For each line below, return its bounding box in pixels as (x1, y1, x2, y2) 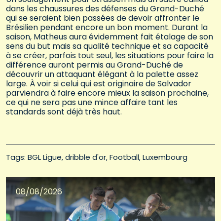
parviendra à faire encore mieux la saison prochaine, (6, 87, 209, 99)
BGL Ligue (28, 152, 62, 163)
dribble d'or (65, 152, 106, 163)
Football (110, 152, 139, 163)
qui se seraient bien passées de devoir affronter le (6, 12, 199, 24)
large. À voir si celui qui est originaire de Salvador (6, 78, 191, 90)
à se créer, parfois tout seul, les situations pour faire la (6, 50, 214, 62)
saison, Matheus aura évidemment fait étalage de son (6, 31, 213, 43)
